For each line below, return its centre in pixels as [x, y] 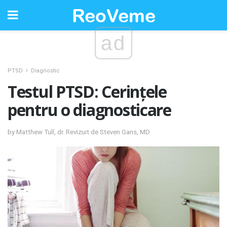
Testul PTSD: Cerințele [87, 91]
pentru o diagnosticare [89, 110]
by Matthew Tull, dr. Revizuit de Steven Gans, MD [79, 132]
